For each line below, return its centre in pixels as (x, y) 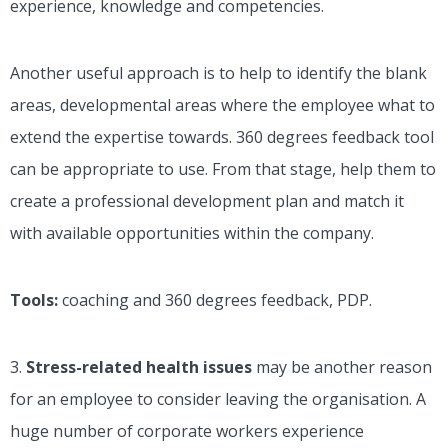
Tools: (34, 300)
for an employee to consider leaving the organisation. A (218, 399)
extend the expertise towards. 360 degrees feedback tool (222, 137)
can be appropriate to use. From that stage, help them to (223, 169)
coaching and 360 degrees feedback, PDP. (215, 300)
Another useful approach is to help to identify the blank (218, 73)
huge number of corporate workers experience (187, 431)
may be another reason (342, 367)
